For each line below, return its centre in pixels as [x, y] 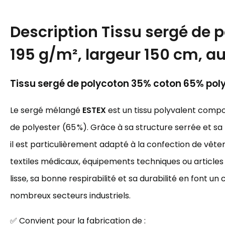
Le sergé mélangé [46, 110]
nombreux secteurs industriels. [70, 196]
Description [56, 32]
